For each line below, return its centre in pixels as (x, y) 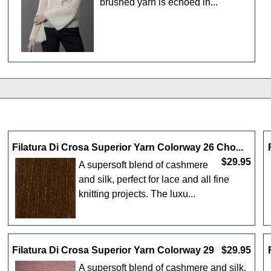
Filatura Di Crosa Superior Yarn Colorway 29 (113, 250)
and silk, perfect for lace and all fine (154, 179)
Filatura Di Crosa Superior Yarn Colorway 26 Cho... (128, 147)
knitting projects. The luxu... (137, 194)
